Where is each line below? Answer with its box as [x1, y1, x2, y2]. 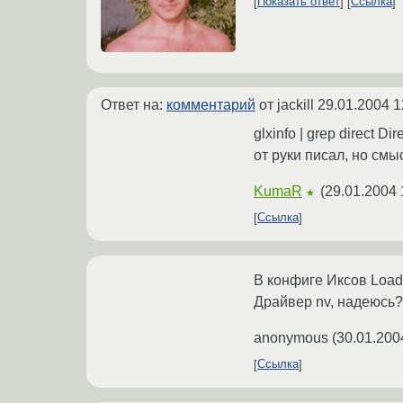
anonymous [254, 329, 328, 345]
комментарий [166, 96, 255, 112]
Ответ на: [101, 96, 166, 112]
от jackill [255, 96, 318, 112]
